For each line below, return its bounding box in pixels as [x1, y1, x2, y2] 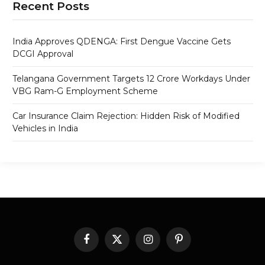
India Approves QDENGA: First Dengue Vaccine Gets [12, 36, 231, 47]
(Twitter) [116, 250, 148, 260]
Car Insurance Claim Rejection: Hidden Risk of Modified [12, 111, 240, 122]
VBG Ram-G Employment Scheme [12, 86, 158, 97]
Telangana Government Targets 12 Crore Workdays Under [12, 73, 250, 85]
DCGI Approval [12, 49, 73, 60]
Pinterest [177, 239, 213, 249]
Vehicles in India [12, 123, 78, 134]
